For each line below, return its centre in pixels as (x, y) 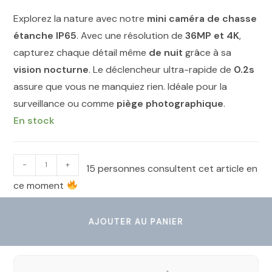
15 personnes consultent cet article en (172, 168)
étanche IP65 (45, 35)
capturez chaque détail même (81, 52)
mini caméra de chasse (202, 18)
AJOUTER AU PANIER (136, 221)
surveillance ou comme (65, 103)
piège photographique (170, 103)
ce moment (40, 185)
